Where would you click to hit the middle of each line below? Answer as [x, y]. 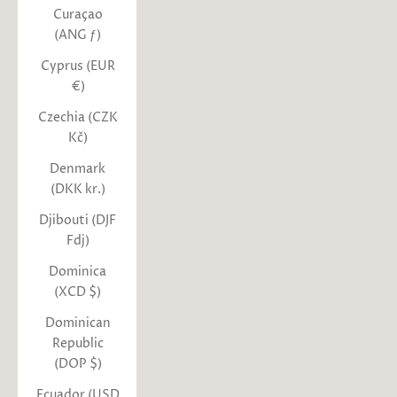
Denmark [78, 168]
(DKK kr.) [78, 189]
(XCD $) [78, 292]
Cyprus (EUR [78, 66]
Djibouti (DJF [78, 220]
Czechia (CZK [78, 117]
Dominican [78, 323]
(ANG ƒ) [78, 35]
